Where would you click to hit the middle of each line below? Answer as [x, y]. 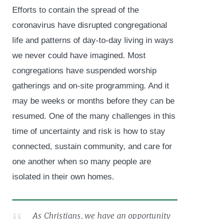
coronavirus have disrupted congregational [90, 25]
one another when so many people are [82, 161]
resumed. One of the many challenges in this [94, 116]
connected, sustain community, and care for [92, 146]
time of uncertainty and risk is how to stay [89, 131]
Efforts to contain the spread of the [76, 10]
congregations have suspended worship [84, 70]
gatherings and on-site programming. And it [91, 86]
